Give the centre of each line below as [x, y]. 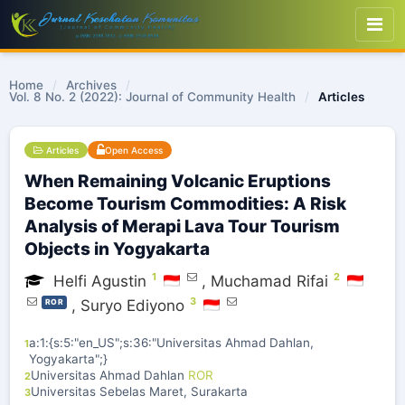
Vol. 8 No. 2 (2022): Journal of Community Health [152, 97]
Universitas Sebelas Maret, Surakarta [139, 391]
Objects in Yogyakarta [117, 249]
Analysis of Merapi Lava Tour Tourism [182, 226]
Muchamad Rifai [269, 281]
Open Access [134, 150]
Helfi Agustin [100, 281]
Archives [91, 85]
